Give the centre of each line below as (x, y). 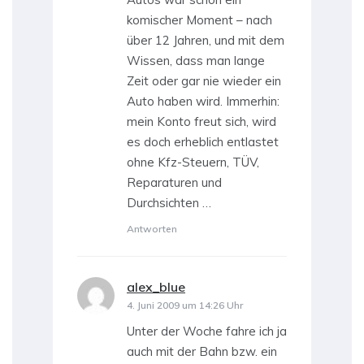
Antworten (152, 229)
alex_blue (156, 287)
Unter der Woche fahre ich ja (207, 331)
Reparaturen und (174, 183)
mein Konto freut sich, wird (201, 122)
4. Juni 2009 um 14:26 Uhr (185, 305)
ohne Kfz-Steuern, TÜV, (193, 162)
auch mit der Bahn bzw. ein (202, 352)
